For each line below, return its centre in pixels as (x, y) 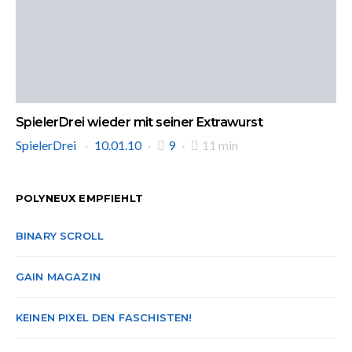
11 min (220, 145)
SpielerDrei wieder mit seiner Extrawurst (139, 122)
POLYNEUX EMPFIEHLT (79, 198)
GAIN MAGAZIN (58, 277)
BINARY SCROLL (60, 236)
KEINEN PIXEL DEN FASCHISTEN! (104, 317)
